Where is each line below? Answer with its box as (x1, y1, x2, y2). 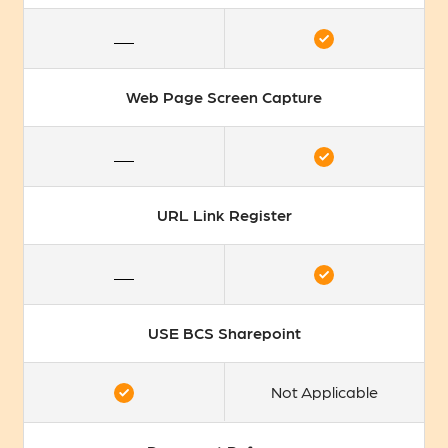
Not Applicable (270, 382, 378, 402)
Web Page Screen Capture (126, 87, 322, 107)
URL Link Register (156, 205, 292, 225)
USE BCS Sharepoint (147, 323, 301, 343)
